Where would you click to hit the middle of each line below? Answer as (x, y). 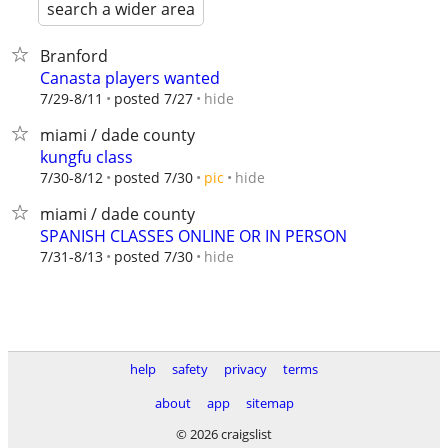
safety (190, 369)
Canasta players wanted (130, 78)
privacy (245, 369)
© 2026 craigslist (224, 434)
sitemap (269, 403)
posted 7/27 (153, 98)
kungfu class (86, 157)
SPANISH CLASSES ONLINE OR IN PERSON (193, 236)
